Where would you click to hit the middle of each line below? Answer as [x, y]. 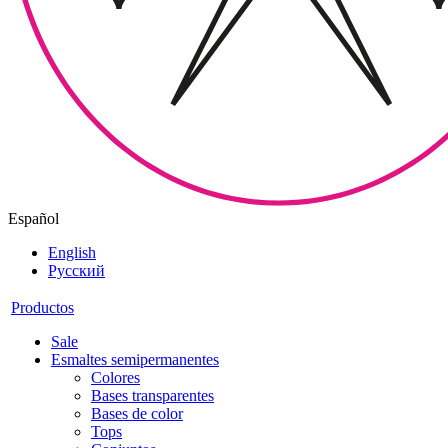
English [72, 253]
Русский [76, 271]
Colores [115, 378]
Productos [42, 308]
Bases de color [137, 414]
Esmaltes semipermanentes [135, 360]
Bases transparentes [152, 396]
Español [33, 219]
